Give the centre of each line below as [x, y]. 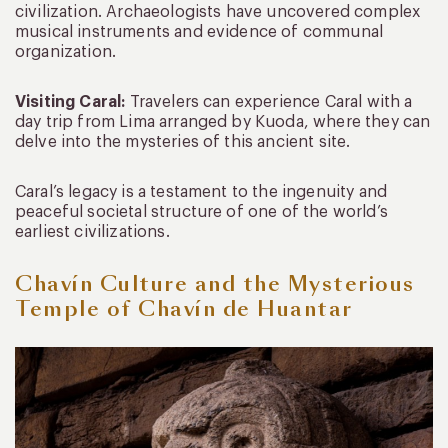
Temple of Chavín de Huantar [184, 309]
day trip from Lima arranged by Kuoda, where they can [223, 122]
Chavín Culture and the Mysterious [215, 284]
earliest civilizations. [92, 232]
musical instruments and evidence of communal [199, 32]
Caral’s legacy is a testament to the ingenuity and [201, 192]
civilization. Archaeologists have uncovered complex [218, 12]
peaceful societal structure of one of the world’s [201, 212]
